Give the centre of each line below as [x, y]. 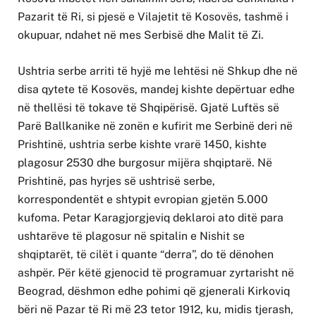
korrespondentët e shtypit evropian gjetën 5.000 [143, 199]
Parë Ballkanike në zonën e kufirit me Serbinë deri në [155, 126]
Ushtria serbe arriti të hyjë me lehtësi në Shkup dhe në [158, 71]
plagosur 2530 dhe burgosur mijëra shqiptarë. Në [145, 162]
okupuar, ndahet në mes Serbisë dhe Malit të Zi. [141, 35]
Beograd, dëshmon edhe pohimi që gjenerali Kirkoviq [154, 291]
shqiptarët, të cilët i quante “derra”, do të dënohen [146, 254]
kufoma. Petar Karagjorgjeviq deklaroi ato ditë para [151, 217]
